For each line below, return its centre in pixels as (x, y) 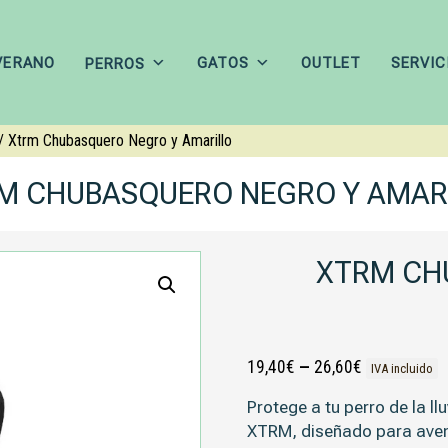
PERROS (114, 63)
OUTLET (331, 62)
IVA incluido (402, 368)
